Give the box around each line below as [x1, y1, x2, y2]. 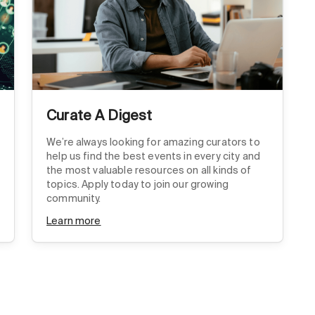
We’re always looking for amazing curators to [46, 136, 260, 149]
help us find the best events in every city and [46, 150, 261, 163]
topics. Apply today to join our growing [46, 178, 229, 191]
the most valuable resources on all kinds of [46, 164, 252, 177]
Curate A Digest [46, 106, 153, 125]
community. [46, 192, 101, 205]
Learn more [46, 214, 101, 228]
